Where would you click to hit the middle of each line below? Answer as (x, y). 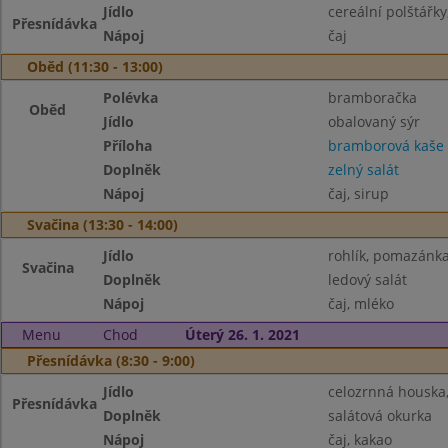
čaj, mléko (360, 303)
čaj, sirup (358, 193)
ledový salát (367, 279)
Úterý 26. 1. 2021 (242, 334)
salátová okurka (379, 415)
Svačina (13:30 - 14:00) (102, 224)
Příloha (128, 145)
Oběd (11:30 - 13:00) (95, 66)
